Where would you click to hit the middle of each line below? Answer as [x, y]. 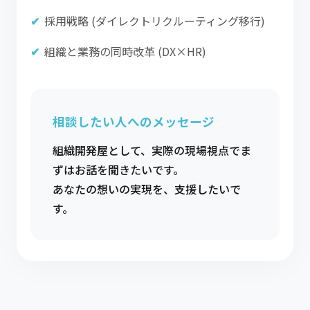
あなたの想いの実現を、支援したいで [147, 189]
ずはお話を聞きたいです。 [118, 170]
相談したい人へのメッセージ [134, 121]
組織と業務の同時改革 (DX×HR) [125, 51]
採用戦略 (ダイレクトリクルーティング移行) [155, 21]
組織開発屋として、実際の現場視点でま [152, 150]
